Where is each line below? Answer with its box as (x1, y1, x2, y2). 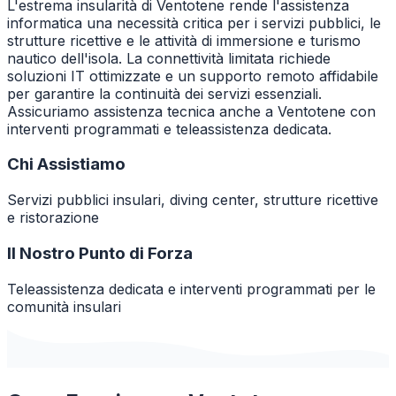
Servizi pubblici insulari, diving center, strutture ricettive (7, 191, 378, 209)
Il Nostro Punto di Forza (7, 242, 193, 263)
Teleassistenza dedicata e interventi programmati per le (7, 279, 376, 298)
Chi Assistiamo (7, 154, 126, 175)
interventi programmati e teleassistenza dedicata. (7, 119, 331, 138)
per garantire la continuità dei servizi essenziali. (7, 84, 322, 103)
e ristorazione (7, 209, 99, 227)
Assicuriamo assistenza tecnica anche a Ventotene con (7, 102, 376, 120)
